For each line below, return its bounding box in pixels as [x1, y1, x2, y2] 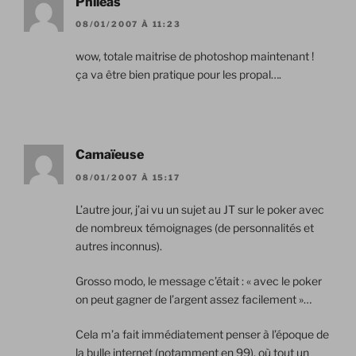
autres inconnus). [75, 238, 162, 253]
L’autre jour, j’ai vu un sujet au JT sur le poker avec [75, 202, 324, 216]
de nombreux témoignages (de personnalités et [75, 220, 314, 234]
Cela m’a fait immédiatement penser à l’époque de [75, 327, 329, 341]
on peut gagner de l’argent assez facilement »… [75, 292, 311, 306]
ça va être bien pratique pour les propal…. [75, 68, 281, 82]
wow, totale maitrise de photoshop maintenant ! [75, 49, 314, 64]
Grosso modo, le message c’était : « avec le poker [75, 273, 322, 288]
